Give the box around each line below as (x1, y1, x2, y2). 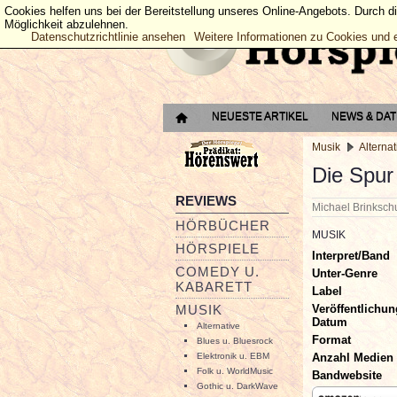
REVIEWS (175, 193, 237, 208)
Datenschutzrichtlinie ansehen (31, 30, 185, 43)
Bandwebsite (312, 368, 382, 382)
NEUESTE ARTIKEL (212, 110, 308, 122)
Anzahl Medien (312, 350, 393, 364)
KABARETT (175, 279, 253, 294)
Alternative (197, 321, 240, 331)
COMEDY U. (175, 264, 260, 279)
